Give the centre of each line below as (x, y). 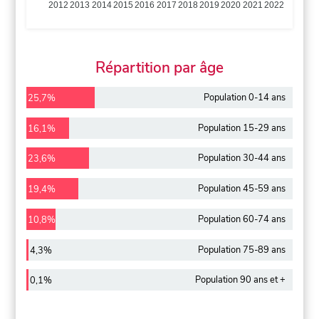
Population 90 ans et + (240, 280)
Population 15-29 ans (241, 128)
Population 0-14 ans (244, 97)
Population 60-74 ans (241, 219)
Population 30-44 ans (241, 158)
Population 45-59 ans (241, 189)
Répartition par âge (159, 67)
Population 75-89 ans (241, 250)
